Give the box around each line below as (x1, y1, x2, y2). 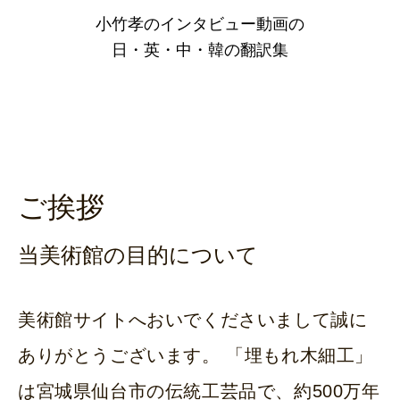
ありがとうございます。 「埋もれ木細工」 (18, 346, 374, 366)
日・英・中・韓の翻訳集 (112, 40, 288, 59)
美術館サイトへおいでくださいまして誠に (18, 310, 368, 330)
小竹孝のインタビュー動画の (96, 14, 304, 33)
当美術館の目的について (18, 244, 258, 268)
